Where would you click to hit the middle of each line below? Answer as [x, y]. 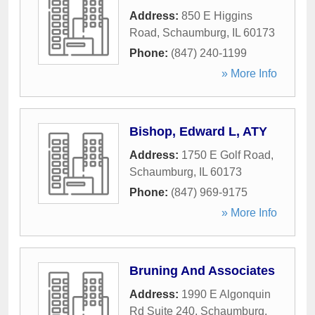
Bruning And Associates [202, 271]
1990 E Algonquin [226, 294]
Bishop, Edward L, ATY [198, 131]
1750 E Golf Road [226, 155]
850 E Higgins [217, 16]
